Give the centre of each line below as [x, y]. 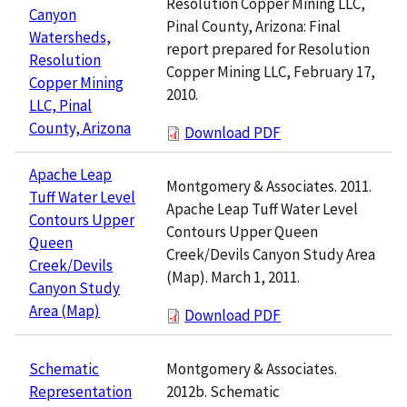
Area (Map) [65, 310]
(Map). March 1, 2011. [233, 277]
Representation [80, 391]
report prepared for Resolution [268, 49]
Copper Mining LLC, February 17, [271, 71]
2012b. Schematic [223, 391]
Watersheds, [70, 37]
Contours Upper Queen [242, 231]
